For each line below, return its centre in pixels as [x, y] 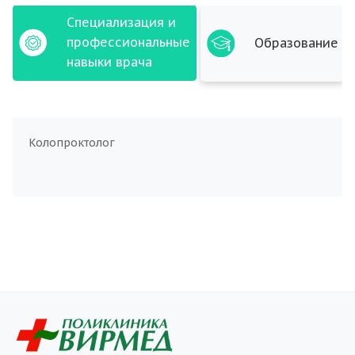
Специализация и [121, 23]
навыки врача [109, 62]
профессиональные [128, 42]
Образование [296, 42]
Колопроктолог [72, 143]
